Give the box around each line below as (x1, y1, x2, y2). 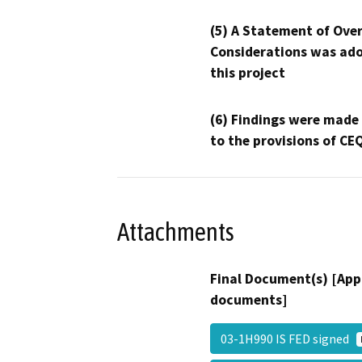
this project (210, 64, 285, 82)
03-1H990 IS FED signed (221, 330, 356, 347)
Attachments (117, 217, 234, 246)
